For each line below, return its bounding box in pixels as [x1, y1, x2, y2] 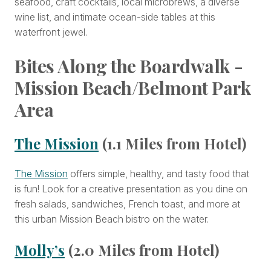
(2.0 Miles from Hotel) [65, 240, 219, 260]
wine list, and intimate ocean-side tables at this [15, 10, 215, 23]
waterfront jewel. [15, 25, 87, 38]
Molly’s [15, 240, 65, 260]
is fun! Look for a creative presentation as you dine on [15, 183, 247, 195]
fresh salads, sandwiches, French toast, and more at [15, 198, 240, 211]
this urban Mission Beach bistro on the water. [15, 213, 209, 226]
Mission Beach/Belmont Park [15, 75, 251, 100]
